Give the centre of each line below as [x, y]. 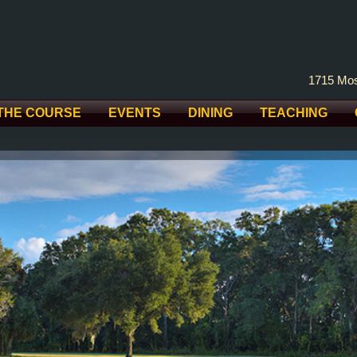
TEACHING [294, 113]
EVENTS [135, 113]
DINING [210, 113]
